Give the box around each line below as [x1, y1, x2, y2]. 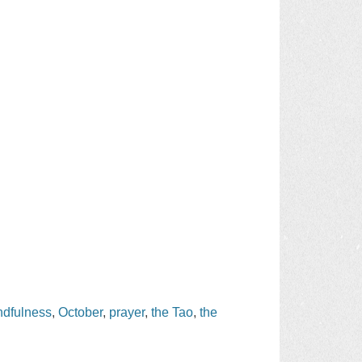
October [58, 305, 103, 319]
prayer [109, 305, 145, 319]
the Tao [151, 305, 194, 319]
